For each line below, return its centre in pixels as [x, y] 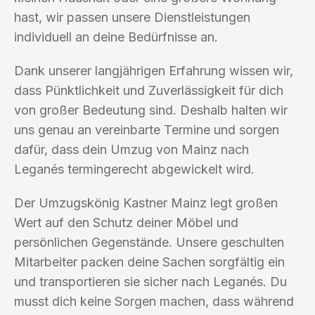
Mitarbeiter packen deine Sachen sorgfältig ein [149, 262]
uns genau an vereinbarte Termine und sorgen [147, 129]
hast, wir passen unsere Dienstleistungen [132, 17]
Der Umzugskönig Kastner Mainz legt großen [146, 202]
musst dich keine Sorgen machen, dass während [154, 301]
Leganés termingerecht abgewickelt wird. [134, 169]
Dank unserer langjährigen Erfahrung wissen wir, [154, 70]
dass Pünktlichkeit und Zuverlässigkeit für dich [149, 90]
